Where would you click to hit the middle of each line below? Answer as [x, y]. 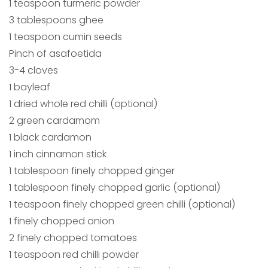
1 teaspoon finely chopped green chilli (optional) [122, 205]
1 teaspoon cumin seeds [66, 37]
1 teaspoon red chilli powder [74, 255]
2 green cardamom [54, 121]
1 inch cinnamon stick [58, 154]
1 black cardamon [50, 138]
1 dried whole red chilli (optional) [83, 104]
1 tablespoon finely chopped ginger [92, 171]
